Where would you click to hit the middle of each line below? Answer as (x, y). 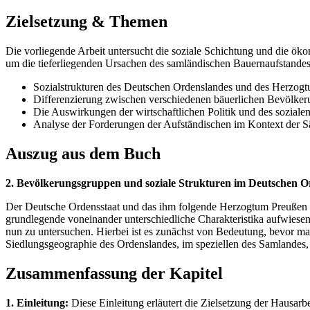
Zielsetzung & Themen (86, 22)
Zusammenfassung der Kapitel (114, 274)
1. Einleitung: (37, 302)
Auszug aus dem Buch (83, 154)
